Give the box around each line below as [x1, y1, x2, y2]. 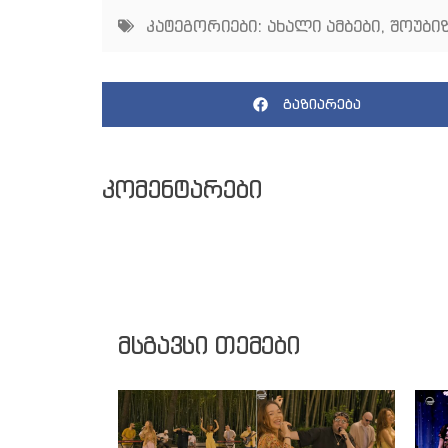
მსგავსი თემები [118, 329, 300, 360]
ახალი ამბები [267, 15, 380, 36]
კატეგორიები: [146, 15, 262, 36]
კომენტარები [102, 173, 262, 204]
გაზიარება [282, 95, 361, 114]
